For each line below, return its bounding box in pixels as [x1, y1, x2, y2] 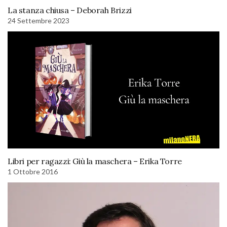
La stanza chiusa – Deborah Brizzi [8, 5, 132, 15]
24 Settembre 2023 [8, 16, 69, 25]
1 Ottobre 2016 [8, 167, 58, 176]
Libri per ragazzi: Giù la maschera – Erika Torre [8, 156, 182, 166]
